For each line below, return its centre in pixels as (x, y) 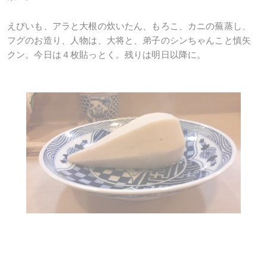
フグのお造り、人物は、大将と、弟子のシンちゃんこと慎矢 (129, 41)
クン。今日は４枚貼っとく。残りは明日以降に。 (107, 55)
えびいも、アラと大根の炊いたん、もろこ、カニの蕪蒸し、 (129, 26)
